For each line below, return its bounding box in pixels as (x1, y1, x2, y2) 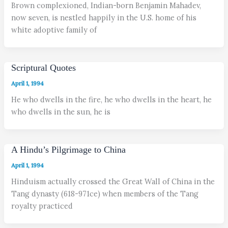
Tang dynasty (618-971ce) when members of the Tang (11, 189, 199, 199)
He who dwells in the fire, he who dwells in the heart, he (11, 95, 212, 105)
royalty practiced (11, 201, 73, 211)
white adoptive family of (11, 25, 97, 35)
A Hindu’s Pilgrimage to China (11, 145, 126, 155)
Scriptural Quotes (11, 63, 76, 73)
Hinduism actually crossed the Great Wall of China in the (11, 177, 215, 187)
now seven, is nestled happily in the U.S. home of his (11, 13, 197, 23)
